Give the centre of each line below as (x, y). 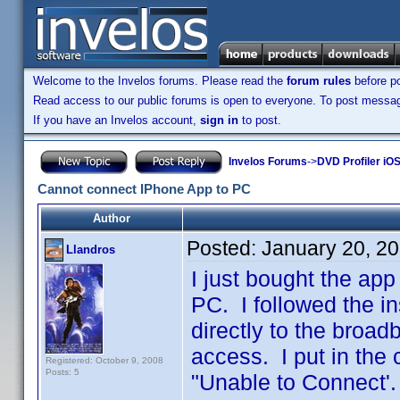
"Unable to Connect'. (294, 382)
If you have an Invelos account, (117, 120)
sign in (219, 120)
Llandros (91, 250)
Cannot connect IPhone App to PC (144, 189)
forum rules (319, 81)
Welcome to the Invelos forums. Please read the (160, 81)
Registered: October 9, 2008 (104, 360)
